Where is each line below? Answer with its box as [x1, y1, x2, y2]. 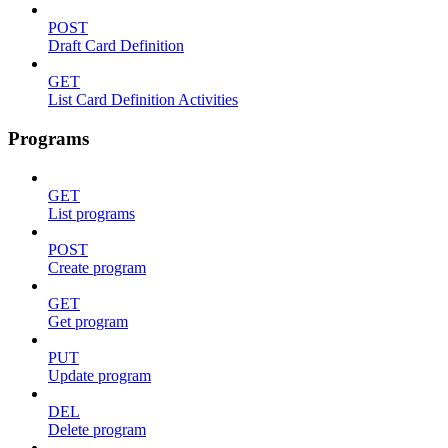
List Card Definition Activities [48, 91, 238, 109]
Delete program [48, 420, 146, 438]
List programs [48, 204, 135, 222]
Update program [48, 366, 151, 384]
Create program [48, 258, 146, 276]
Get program [48, 312, 128, 330]
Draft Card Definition [48, 37, 184, 55]
